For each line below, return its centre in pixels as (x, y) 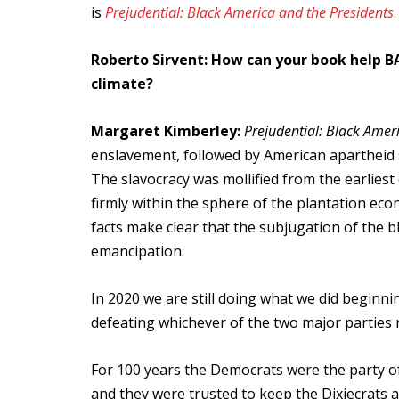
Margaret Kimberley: (167, 131)
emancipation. (138, 251)
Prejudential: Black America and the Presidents (249, 12)
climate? (122, 84)
